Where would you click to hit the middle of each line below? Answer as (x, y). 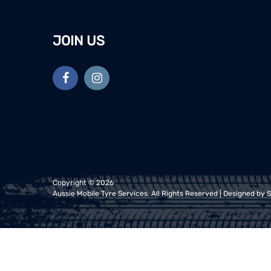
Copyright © (74, 183)
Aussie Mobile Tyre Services (100, 194)
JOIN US (79, 41)
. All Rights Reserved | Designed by (207, 194)
